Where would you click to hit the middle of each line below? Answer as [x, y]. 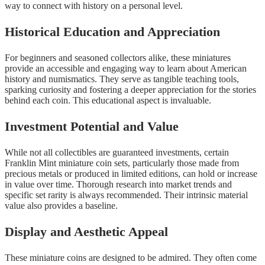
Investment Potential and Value [92, 127]
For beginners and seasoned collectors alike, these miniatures [118, 58]
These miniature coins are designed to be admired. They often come [131, 258]
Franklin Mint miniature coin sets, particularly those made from [122, 163]
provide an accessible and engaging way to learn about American [126, 69]
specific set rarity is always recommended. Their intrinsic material [126, 195]
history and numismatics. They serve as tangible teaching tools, [122, 79]
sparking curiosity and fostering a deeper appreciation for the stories [130, 90]
